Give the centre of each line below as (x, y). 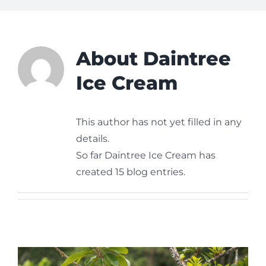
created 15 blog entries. (130, 172)
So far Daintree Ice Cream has (145, 156)
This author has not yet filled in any (159, 122)
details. (92, 139)
